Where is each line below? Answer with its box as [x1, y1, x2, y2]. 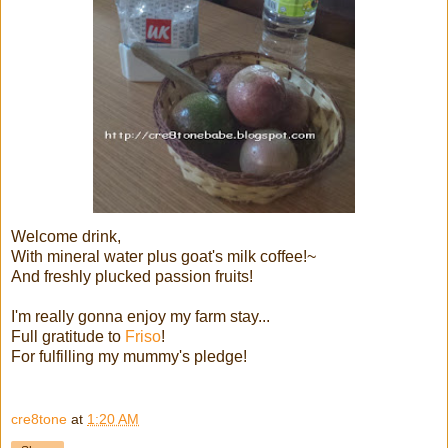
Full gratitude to [11, 327, 125, 345]
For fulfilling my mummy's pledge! [11, 347, 247, 365]
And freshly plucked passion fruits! [11, 267, 253, 285]
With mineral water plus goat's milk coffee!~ [11, 247, 316, 265]
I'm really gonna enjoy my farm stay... [11, 307, 270, 325]
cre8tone [11, 411, 67, 428]
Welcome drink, [11, 227, 121, 245]
